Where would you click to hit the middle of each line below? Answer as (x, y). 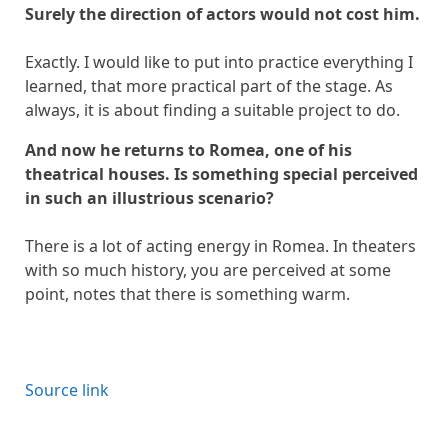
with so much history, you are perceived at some (208, 270)
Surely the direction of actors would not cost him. (222, 14)
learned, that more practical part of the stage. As (209, 86)
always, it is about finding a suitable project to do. (212, 110)
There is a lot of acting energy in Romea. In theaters (220, 246)
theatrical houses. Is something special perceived (221, 174)
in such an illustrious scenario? (149, 198)
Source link (67, 390)
